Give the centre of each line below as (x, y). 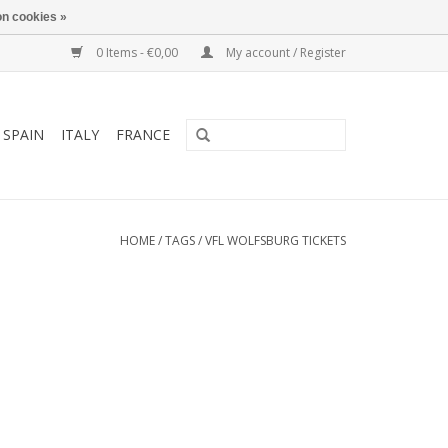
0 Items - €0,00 (137, 52)
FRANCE (143, 134)
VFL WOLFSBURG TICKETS (275, 240)
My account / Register (284, 52)
